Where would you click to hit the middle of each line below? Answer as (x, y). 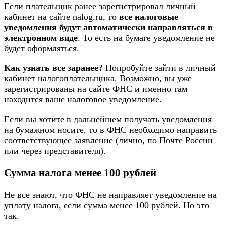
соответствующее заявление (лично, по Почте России (108, 140)
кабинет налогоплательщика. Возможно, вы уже (98, 79)
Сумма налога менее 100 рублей (80, 173)
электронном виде (41, 38)
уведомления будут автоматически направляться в (108, 27)
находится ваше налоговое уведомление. (83, 100)
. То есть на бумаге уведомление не (146, 38)
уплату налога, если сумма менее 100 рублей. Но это (107, 206)
